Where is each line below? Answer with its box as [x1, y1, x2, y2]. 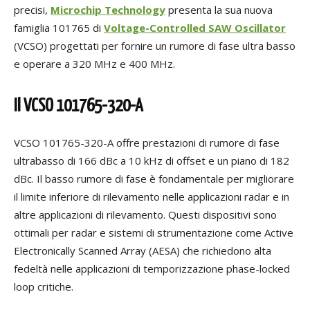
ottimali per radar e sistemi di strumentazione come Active [14, 226, 293, 240]
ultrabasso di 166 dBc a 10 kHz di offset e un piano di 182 [14, 154, 289, 168]
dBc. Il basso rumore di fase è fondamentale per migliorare [14, 172, 294, 186]
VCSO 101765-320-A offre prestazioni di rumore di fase [14, 136, 280, 150]
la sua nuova [212, 3, 273, 17]
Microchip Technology [51, 3, 165, 17]
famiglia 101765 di [14, 21, 104, 35]
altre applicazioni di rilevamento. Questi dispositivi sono [14, 208, 277, 222]
